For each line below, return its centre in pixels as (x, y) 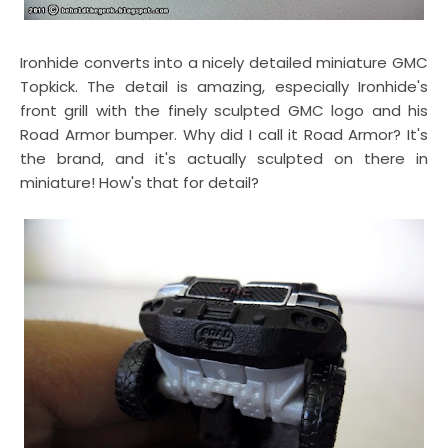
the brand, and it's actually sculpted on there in (224, 158)
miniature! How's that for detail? (139, 182)
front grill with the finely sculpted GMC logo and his (224, 110)
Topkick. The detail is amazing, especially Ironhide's (224, 86)
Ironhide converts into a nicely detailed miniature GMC (224, 62)
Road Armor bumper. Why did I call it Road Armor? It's (224, 134)
